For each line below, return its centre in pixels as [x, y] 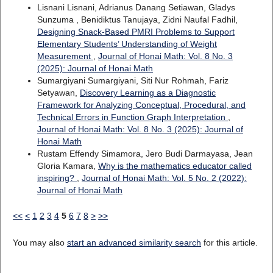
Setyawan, [58, 93]
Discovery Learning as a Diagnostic [147, 93]
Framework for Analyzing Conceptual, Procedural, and [141, 105]
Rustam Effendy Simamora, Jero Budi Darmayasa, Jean [145, 154]
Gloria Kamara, [67, 166]
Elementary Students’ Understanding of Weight [127, 44]
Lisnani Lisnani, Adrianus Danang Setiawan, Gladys [136, 8]
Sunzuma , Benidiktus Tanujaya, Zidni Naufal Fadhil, [137, 20]
